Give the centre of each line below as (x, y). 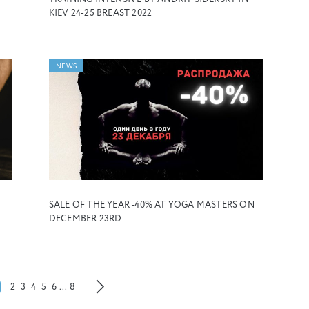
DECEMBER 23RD (85, 219)
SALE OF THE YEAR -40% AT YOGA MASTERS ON (151, 206)
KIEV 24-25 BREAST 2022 (100, 13)
